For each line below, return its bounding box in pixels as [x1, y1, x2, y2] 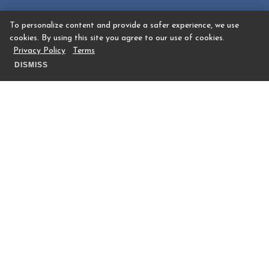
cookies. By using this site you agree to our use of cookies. [10, 34, 225, 43]
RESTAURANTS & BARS [79, 141, 190, 148]
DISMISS [14, 61, 48, 69]
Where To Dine [79, 156, 190, 174]
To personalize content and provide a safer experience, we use [10, 21, 239, 30]
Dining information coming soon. [63, 219, 206, 229]
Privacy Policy [13, 46, 65, 55]
